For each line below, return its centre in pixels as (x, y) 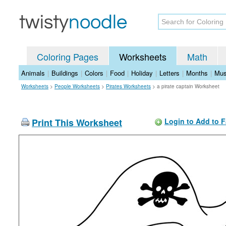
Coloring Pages (68, 56)
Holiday (142, 73)
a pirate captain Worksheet (188, 86)
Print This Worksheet (77, 123)
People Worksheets (77, 86)
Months (197, 73)
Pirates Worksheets (128, 86)
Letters (169, 73)
